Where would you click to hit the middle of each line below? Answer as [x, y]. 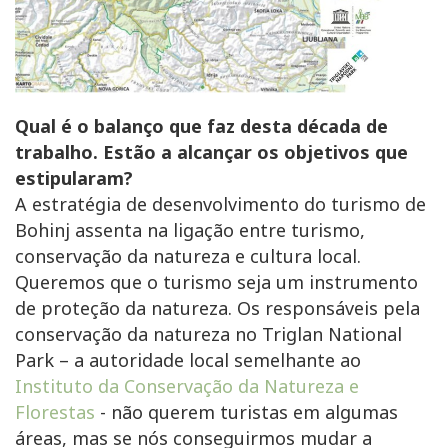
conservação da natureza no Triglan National [208, 334]
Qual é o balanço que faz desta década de [201, 126]
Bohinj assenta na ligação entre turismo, [190, 230]
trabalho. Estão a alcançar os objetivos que [211, 152]
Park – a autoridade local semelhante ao [188, 360]
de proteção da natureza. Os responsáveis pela [217, 308]
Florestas [55, 412]
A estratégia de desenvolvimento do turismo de [220, 204]
